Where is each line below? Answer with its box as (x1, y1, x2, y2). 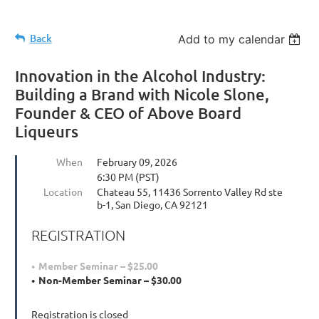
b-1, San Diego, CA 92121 (96, 197, 208, 211)
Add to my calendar (178, 31, 286, 46)
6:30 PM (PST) (96, 169, 159, 183)
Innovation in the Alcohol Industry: (14, 66, 266, 85)
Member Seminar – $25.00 (38, 258, 158, 272)
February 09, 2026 (96, 155, 177, 168)
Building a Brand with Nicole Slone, (14, 84, 269, 104)
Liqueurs (14, 121, 78, 141)
